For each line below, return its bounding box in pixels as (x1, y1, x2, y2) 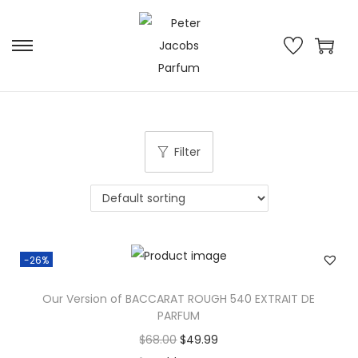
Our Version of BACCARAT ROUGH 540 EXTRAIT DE (42, 291, 316, 308)
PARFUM (157, 308, 201, 324)
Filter (174, 144, 201, 160)
